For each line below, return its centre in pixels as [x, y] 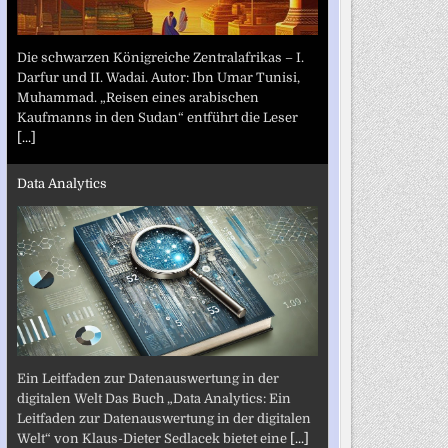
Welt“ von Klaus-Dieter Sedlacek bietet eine [153, 438]
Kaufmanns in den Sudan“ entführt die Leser [157, 117]
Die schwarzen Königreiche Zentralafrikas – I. [160, 57]
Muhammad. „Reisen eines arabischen [137, 97]
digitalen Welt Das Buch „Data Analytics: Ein [153, 398]
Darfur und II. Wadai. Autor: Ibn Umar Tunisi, [158, 77]
